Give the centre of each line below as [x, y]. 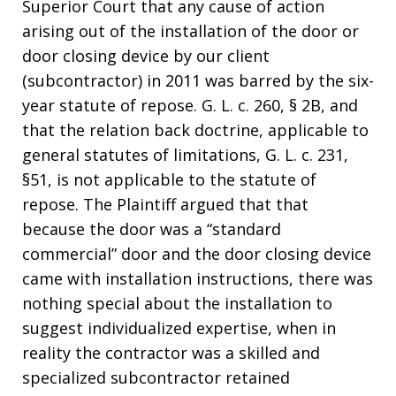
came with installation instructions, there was [198, 278]
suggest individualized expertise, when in [179, 327]
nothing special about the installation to [177, 303]
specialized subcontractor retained [156, 377]
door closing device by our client [146, 55]
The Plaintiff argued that [179, 204]
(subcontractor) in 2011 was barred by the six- [198, 80]
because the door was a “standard [152, 228]
